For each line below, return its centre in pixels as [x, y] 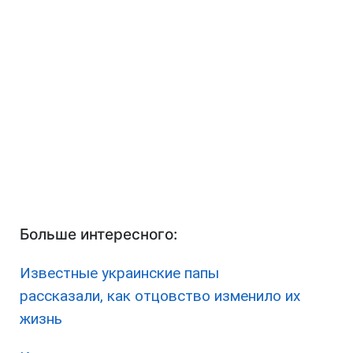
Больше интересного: [98, 235]
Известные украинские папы [119, 273]
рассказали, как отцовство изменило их [160, 296]
